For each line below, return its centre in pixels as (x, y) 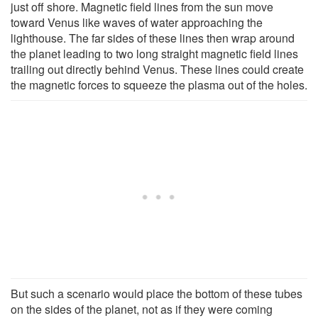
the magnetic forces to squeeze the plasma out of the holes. (159, 84)
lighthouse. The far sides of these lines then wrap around (153, 38)
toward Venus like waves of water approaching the (137, 22)
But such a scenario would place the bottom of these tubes (157, 293)
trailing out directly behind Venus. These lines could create (157, 69)
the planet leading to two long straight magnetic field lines (154, 53)
